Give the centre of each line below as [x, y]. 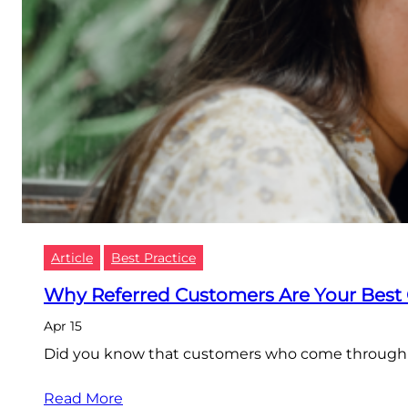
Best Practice [153, 258]
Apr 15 [63, 326]
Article [72, 258]
